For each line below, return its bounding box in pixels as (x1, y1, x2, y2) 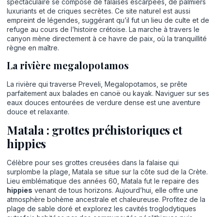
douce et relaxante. (7, 108, 69, 116)
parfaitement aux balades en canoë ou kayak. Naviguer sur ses (7, 89, 209, 98)
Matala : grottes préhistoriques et (7, 122, 182, 138)
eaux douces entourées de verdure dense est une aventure (7, 98, 201, 107)
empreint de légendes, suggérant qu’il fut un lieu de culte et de (7, 15, 209, 24)
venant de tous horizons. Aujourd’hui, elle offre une (32, 186, 198, 195)
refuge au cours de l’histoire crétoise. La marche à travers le (7, 25, 200, 33)
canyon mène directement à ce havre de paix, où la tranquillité (7, 34, 207, 43)
